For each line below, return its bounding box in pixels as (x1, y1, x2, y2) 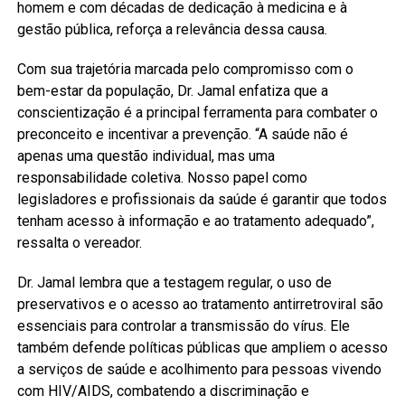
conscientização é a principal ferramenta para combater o (16, 104, 378, 122)
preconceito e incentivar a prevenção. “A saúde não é (16, 126, 348, 144)
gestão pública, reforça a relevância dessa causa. (16, 21, 327, 39)
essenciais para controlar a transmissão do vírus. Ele (16, 317, 350, 335)
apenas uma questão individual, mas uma (16, 147, 275, 165)
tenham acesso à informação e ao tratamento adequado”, (16, 212, 374, 231)
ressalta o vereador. (16, 234, 142, 252)
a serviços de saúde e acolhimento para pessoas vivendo (16, 361, 381, 379)
